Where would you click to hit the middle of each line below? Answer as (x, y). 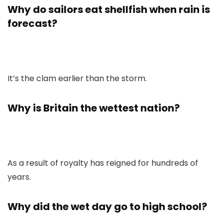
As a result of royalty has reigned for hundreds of (103, 163)
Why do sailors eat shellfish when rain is (109, 9)
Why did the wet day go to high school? (107, 207)
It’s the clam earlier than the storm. (77, 78)
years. (19, 177)
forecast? (32, 23)
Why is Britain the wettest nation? (94, 108)
